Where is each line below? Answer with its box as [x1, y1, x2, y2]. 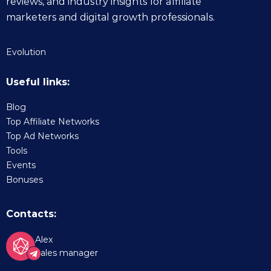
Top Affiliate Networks [6, 116, 99, 127]
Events [6, 159, 36, 171]
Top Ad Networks [6, 130, 79, 142]
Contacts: [6, 207, 56, 220]
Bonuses [6, 174, 43, 185]
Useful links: [6, 76, 70, 88]
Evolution [6, 47, 46, 58]
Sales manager [35, 247, 98, 258]
